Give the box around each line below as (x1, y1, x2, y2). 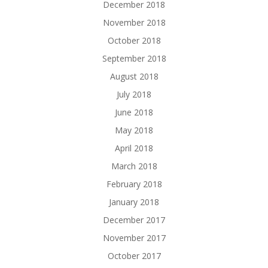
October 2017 (107, 249, 161, 261)
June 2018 (115, 106, 153, 118)
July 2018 (117, 88, 151, 100)
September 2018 (102, 52, 166, 64)
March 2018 (111, 160, 157, 172)
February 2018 (106, 178, 162, 190)
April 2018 (115, 142, 153, 154)
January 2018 (109, 196, 159, 208)
